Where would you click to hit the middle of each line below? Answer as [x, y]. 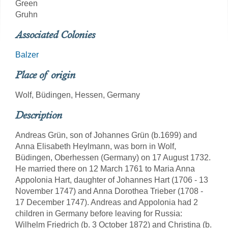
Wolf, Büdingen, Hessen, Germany [78, 95]
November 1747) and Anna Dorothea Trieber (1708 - [109, 191]
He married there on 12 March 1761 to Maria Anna [105, 169]
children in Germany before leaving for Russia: [99, 213]
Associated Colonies [55, 35]
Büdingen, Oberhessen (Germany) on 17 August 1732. [113, 158]
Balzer [27, 55]
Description [39, 115]
